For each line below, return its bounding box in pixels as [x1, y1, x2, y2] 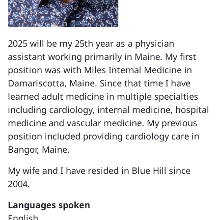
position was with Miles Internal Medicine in [8, 64, 192, 76]
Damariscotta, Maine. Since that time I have [8, 77, 191, 89]
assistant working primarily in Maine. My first [8, 51, 196, 62]
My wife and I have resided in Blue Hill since [8, 165, 191, 176]
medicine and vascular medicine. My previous [8, 117, 197, 129]
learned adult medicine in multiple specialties [8, 90, 198, 102]
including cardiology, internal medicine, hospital [8, 104, 209, 115]
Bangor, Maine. [8, 143, 70, 155]
